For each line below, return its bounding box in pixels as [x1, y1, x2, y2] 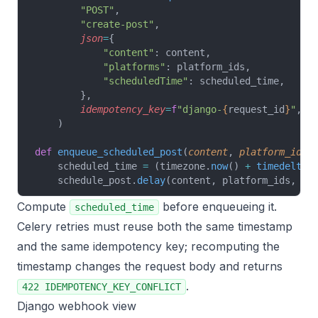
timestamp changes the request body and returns [17, 259, 283, 273]
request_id [228, 104, 285, 115]
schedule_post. [35, 175, 137, 186]
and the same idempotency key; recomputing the [17, 239, 280, 253]
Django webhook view [17, 299, 136, 313]
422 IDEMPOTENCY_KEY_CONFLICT [22, 281, 181, 292]
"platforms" [35, 61, 165, 72]
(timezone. [148, 160, 211, 172]
